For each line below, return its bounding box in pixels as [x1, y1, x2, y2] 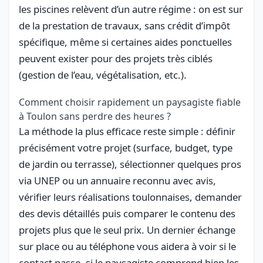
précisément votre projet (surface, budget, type [19, 140, 232, 154]
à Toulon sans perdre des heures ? [19, 109, 171, 123]
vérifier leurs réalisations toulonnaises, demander [19, 190, 242, 204]
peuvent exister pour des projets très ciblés [19, 51, 213, 65]
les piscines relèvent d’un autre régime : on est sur [19, 2, 243, 16]
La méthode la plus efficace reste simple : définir [19, 124, 235, 138]
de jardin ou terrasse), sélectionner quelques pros [19, 157, 241, 171]
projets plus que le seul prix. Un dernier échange [19, 222, 235, 237]
